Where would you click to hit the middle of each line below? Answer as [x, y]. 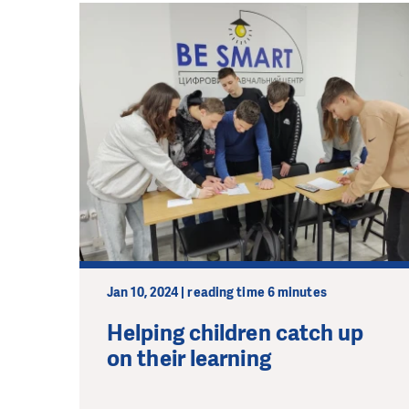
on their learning [189, 358]
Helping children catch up [236, 333]
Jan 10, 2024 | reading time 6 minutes [217, 292]
